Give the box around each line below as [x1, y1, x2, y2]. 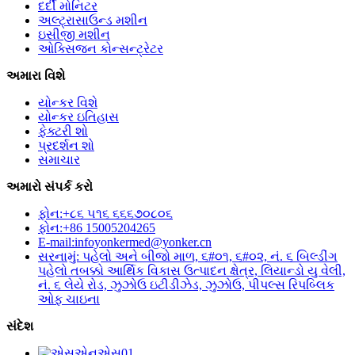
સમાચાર [38, 153, 80, 167]
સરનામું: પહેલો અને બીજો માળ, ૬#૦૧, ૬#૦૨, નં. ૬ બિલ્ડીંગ [38, 250, 338, 264]
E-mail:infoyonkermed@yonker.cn [38, 235, 212, 250]
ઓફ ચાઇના [38, 292, 100, 307]
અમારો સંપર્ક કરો [6, 180, 93, 194]
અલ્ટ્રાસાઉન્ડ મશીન [38, 13, 147, 28]
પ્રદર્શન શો [38, 139, 94, 153]
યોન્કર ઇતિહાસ [38, 110, 119, 124]
